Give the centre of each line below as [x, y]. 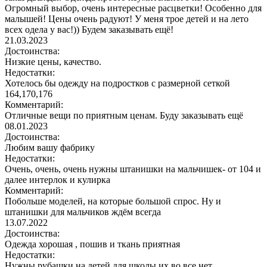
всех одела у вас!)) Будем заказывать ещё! [89, 29]
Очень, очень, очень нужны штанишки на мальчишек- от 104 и [133, 169]
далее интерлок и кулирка [58, 179]
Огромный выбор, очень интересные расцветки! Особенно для [133, 8]
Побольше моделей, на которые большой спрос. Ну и [113, 201]
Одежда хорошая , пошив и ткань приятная [92, 244]
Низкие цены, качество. [53, 61]
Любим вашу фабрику [50, 147]
